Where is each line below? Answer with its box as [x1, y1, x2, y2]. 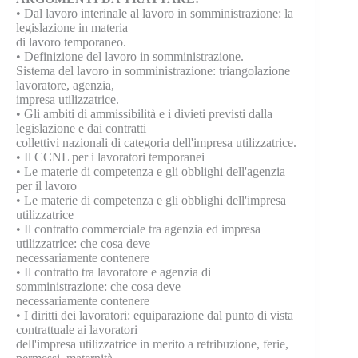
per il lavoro [16, 179, 77, 193]
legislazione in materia [16, 21, 128, 34]
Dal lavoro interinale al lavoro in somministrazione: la [24, 6, 293, 20]
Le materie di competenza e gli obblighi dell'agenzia [24, 165, 285, 178]
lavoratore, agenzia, [16, 78, 114, 92]
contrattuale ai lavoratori [16, 323, 137, 336]
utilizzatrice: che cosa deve [16, 237, 150, 250]
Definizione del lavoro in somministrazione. [24, 50, 244, 63]
